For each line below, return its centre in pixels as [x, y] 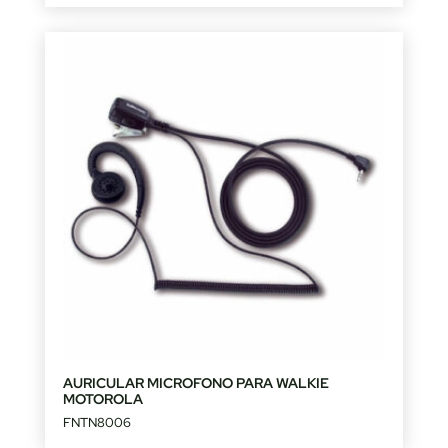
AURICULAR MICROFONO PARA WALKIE [195, 383]
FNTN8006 [96, 423]
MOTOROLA [102, 399]
